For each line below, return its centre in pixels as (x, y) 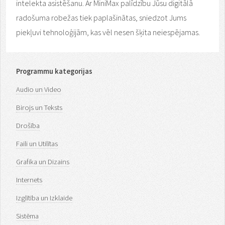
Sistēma (27, 216)
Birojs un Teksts (39, 107)
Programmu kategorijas (54, 72)
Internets (29, 180)
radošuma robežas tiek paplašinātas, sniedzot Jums (101, 17)
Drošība (28, 125)
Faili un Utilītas (37, 143)
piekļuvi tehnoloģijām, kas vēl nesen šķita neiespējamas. (108, 32)
